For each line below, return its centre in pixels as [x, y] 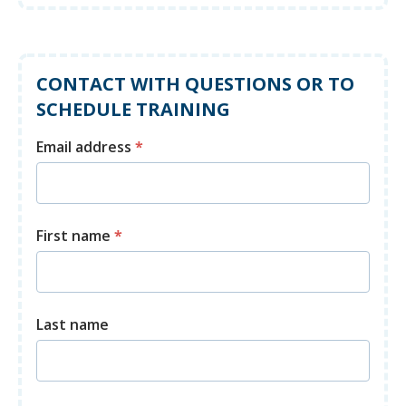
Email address [86, 147]
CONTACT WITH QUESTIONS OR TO [195, 84]
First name [75, 236]
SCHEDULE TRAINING [133, 110]
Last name [72, 325]
